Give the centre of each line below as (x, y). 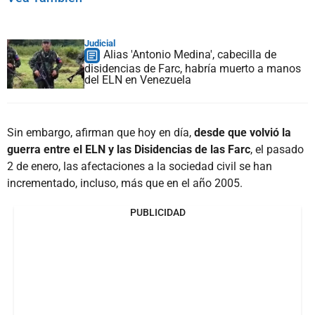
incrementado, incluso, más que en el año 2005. (125, 183)
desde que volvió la (243, 132)
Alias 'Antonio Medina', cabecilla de (190, 54)
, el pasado (277, 149)
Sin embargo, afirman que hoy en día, (101, 132)
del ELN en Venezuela (138, 79)
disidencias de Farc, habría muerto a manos (193, 68)
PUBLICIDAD (157, 212)
